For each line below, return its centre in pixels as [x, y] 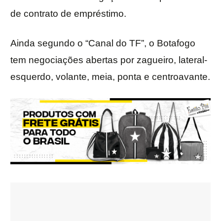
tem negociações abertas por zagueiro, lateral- [109, 60]
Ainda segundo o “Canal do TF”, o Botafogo [103, 43]
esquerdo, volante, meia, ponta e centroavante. [110, 77]
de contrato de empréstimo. [68, 14]
